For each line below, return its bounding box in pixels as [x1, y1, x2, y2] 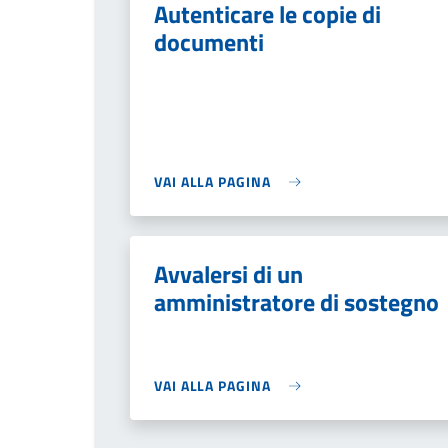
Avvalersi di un [154, 256, 303, 292]
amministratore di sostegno [154, 284, 439, 320]
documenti [154, 24, 264, 60]
